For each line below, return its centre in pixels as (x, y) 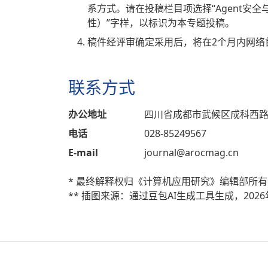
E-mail (83, 153)
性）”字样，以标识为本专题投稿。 (161, 23)
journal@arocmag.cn (191, 153)
